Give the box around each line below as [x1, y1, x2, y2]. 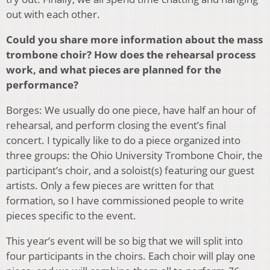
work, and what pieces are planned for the [6, 62, 221, 77]
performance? [6, 77, 78, 92]
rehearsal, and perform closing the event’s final [6, 118, 226, 132]
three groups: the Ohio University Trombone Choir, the [6, 148, 263, 162]
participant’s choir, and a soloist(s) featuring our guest [6, 163, 254, 177]
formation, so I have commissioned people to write [6, 193, 244, 207]
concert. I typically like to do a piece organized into [6, 133, 240, 147]
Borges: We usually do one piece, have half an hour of [6, 102, 256, 117]
